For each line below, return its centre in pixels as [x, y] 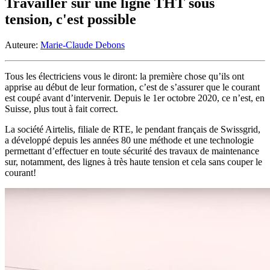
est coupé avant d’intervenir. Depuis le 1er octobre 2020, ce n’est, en [135, 98]
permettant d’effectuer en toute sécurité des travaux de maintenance [132, 151]
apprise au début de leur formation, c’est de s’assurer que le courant [132, 87]
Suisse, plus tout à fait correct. [61, 109]
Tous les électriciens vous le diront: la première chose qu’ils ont [124, 77]
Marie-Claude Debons [83, 45]
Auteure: [23, 45]
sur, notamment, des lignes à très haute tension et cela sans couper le [133, 162]
